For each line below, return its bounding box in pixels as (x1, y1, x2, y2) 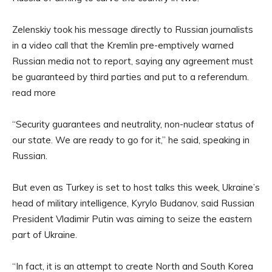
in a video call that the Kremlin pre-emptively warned (12, 39, 234, 52)
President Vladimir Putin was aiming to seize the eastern (12, 213, 252, 225)
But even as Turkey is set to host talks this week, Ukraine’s (12, 182, 260, 194)
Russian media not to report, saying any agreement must (12, 55, 253, 67)
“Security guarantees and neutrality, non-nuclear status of (12, 118, 254, 131)
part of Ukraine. (12, 229, 77, 241)
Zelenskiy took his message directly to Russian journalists (12, 24, 253, 36)
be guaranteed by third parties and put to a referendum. (12, 71, 249, 83)
